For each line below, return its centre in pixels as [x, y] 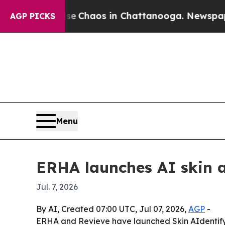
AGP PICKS [33, 16]
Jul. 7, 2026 [57, 187]
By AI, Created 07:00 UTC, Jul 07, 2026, [112, 209]
